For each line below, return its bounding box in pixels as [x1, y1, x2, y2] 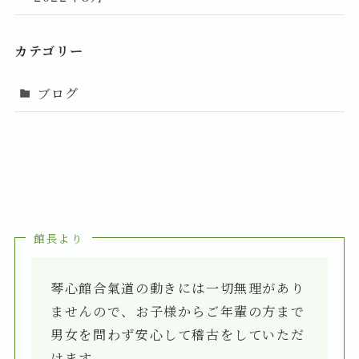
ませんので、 [50, 301, 135, 321]
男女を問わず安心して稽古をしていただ [50, 325, 305, 345]
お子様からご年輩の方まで [135, 301, 305, 321]
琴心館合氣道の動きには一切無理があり [50, 278, 305, 298]
